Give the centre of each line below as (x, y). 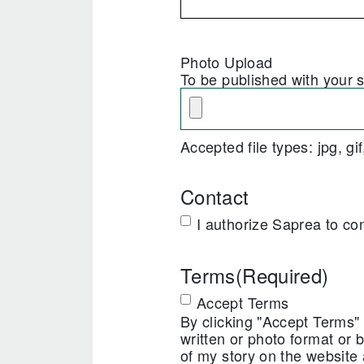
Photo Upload (227, 62)
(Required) (282, 275)
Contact (215, 196)
